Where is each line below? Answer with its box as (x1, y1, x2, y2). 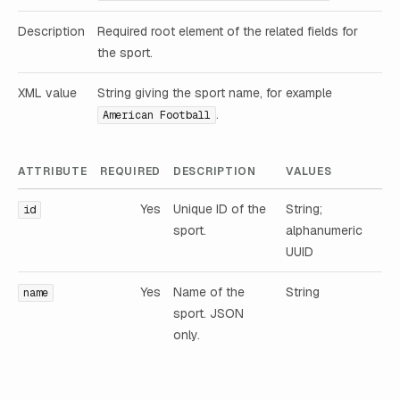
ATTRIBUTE (18, 163, 87, 179)
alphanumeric (286, 221, 362, 238)
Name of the (173, 283, 245, 300)
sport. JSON (173, 304, 244, 321)
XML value (18, 84, 77, 101)
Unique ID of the (173, 200, 266, 217)
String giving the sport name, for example (97, 84, 332, 101)
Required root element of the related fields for (97, 22, 358, 39)
